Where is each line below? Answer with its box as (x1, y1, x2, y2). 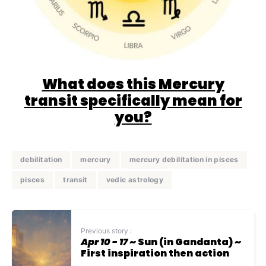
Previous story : (81, 226, 132, 235)
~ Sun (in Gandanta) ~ (128, 235, 241, 249)
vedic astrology (106, 175, 164, 184)
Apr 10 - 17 (81, 235, 128, 249)
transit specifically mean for (24, 91, 242, 110)
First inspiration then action (81, 246, 229, 260)
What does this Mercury (42, 74, 224, 94)
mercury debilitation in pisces (129, 155, 239, 164)
